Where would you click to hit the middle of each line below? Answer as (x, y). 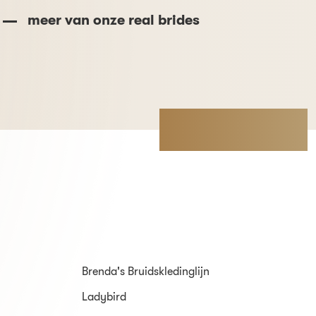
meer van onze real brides (114, 20)
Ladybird (104, 297)
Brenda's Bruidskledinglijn (146, 271)
